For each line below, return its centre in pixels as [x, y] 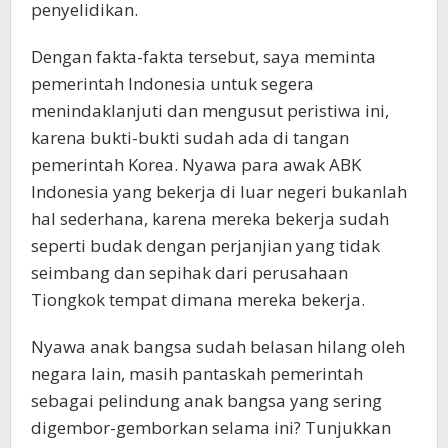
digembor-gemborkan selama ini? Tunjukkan [211, 428]
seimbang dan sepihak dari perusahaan [189, 273]
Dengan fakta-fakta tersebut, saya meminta [203, 57]
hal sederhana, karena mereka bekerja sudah [210, 219]
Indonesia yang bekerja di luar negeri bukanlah [219, 192]
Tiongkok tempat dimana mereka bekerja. [198, 300]
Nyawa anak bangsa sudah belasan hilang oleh [218, 347]
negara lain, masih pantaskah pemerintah [197, 374]
